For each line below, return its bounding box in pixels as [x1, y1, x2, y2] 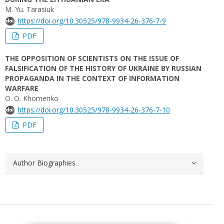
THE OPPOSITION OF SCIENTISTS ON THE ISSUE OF [5, 53, 179, 63]
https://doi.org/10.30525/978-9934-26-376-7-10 [17, 105, 170, 114]
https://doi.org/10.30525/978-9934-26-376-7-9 [17, 16, 166, 25]
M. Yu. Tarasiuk [5, 4, 54, 14]
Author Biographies [13, 158, 75, 167]
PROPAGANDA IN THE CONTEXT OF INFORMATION [5, 73, 179, 83]
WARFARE [5, 83, 38, 93]
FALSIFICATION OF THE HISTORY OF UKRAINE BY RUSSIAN [5, 63, 201, 73]
